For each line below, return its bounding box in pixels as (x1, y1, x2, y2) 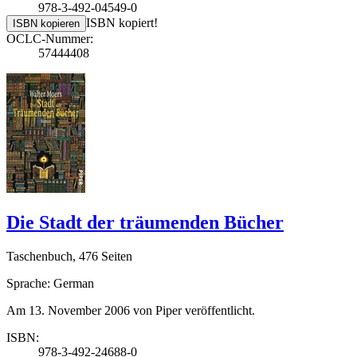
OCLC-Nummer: (6, 32, 93, 46)
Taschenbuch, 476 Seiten (6, 249, 132, 264)
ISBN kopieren (13, 18, 80, 30)
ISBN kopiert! (86, 16, 158, 30)
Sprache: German (6, 277, 94, 291)
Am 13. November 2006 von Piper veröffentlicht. (6, 304, 255, 318)
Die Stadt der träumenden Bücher (6, 212, 284, 233)
